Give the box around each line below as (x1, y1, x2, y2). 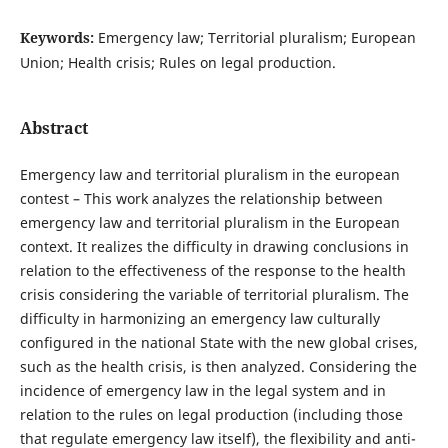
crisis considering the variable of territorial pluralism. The (19, 285, 409, 305)
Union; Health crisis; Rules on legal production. (19, 52, 336, 72)
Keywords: (19, 27, 98, 47)
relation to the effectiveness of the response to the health (19, 261, 406, 281)
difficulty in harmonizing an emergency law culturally (19, 309, 380, 329)
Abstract (19, 117, 88, 139)
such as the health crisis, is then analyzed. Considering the (19, 357, 417, 377)
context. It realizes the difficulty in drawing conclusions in (19, 237, 409, 257)
